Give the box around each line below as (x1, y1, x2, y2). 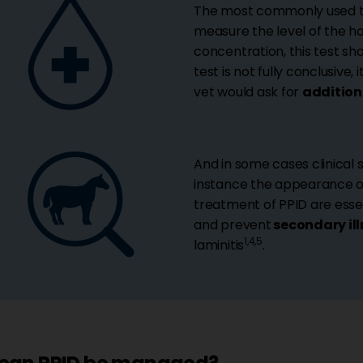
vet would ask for (194, 83, 302, 102)
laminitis (194, 236, 245, 255)
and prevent (194, 216, 271, 235)
